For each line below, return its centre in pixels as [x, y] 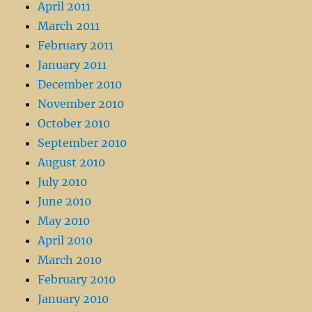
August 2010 [72, 163]
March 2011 [69, 26]
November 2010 [81, 104]
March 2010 [70, 260]
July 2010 [63, 182]
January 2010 [73, 299]
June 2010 [65, 202]
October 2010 [74, 124]
